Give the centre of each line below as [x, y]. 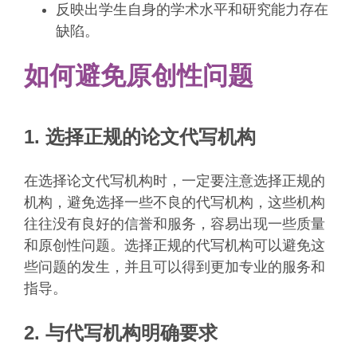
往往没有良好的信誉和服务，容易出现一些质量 [175, 224]
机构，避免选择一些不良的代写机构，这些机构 [175, 203]
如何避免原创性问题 [139, 75]
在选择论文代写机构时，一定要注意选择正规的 [175, 181]
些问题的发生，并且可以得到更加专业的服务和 [175, 267]
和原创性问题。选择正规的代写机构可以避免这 [175, 246]
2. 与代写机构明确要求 [121, 333]
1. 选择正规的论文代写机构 [140, 137]
